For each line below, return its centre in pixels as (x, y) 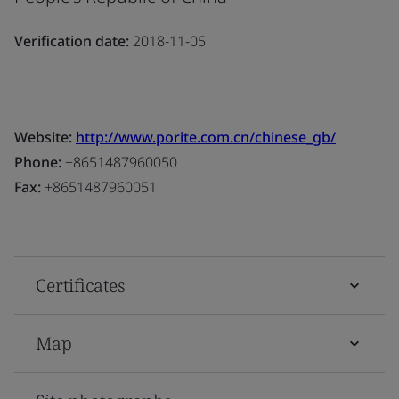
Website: (45, 137)
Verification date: (72, 41)
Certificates (81, 285)
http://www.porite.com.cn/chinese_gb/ (206, 137)
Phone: (38, 162)
